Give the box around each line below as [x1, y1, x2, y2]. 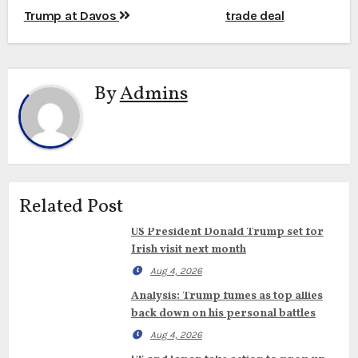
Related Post [18, 193, 123, 221]
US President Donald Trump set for [130, 225, 324, 241]
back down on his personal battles [130, 306, 316, 322]
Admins [119, 80, 188, 108]
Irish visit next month [130, 242, 246, 258]
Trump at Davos [23, 8, 119, 24]
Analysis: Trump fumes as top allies [130, 288, 323, 304]
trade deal [225, 8, 284, 24]
